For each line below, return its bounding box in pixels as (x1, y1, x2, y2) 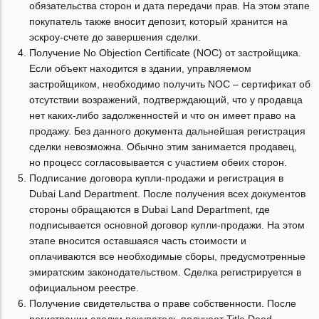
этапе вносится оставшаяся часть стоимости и (29, 235, 247, 246)
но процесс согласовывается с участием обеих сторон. (29, 157, 288, 168)
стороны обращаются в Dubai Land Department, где (29, 204, 271, 215)
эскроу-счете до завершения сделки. (29, 31, 202, 43)
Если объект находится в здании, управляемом (29, 63, 252, 74)
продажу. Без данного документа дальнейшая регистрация (29, 125, 306, 137)
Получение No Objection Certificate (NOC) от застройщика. (29, 47, 302, 58)
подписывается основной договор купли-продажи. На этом (29, 219, 305, 231)
